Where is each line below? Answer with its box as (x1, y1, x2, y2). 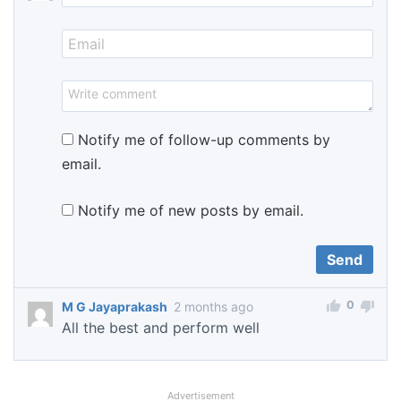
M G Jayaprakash (62, 299, 167, 315)
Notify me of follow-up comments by (78, 131, 330, 149)
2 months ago (174, 299, 253, 315)
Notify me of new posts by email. (78, 201, 303, 220)
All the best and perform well (62, 319, 260, 337)
